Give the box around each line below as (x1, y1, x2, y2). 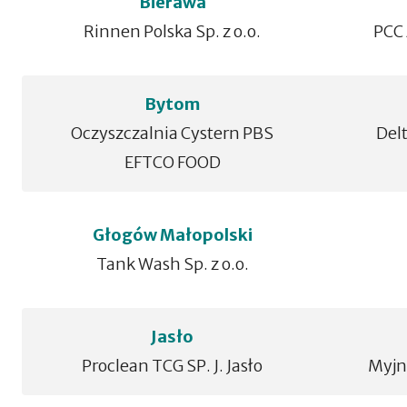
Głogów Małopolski (92, 224, 253, 245)
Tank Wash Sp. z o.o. (95, 253, 249, 274)
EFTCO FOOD (124, 152, 221, 173)
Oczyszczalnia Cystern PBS (71, 123, 274, 144)
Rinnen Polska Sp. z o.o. (84, 21, 262, 42)
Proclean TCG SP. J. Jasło (82, 355, 263, 376)
